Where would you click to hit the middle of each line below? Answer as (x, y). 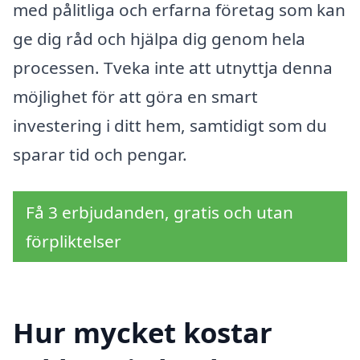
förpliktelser (74, 241)
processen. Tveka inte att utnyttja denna (173, 68)
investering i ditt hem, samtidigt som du (170, 126)
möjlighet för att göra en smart (135, 97)
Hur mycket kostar (143, 332)
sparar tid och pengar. (100, 155)
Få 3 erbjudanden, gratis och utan (160, 212)
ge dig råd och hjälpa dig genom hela (159, 39)
